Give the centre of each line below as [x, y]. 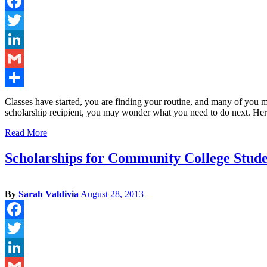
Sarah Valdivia [49, 194]
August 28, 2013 [112, 194]
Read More [26, 133]
